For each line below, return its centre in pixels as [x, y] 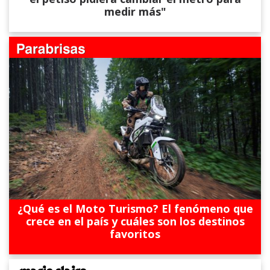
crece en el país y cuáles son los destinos [135, 221]
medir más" [135, 12]
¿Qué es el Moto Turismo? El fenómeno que [135, 209]
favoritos [135, 234]
